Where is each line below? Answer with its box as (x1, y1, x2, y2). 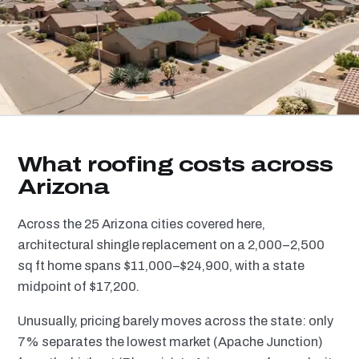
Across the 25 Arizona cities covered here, (18, 217, 265, 231)
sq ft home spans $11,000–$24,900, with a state (18, 259, 305, 272)
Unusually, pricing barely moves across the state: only (18, 313, 333, 328)
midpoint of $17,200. (18, 280, 139, 293)
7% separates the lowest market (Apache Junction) (18, 334, 323, 349)
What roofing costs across (18, 153, 333, 175)
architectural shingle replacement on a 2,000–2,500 (18, 238, 325, 252)
